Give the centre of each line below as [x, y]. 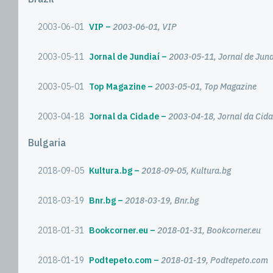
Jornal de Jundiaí [124, 57]
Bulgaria [47, 143]
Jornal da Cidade [124, 116]
